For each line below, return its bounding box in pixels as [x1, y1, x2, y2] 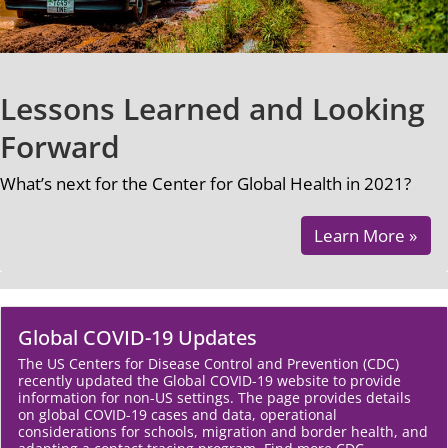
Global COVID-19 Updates [18, 323, 257, 352]
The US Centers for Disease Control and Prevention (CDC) [18, 353, 399, 373]
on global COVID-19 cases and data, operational [18, 404, 337, 424]
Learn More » [314, 224, 418, 248]
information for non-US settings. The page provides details [18, 387, 411, 407]
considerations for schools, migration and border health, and [18, 421, 428, 441]
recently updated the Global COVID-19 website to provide [18, 370, 401, 390]
